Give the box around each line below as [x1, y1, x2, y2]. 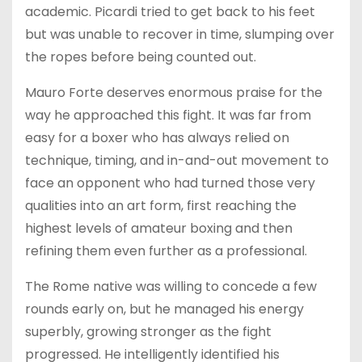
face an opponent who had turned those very [25, 173, 315, 192]
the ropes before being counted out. [25, 47, 256, 66]
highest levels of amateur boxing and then [25, 218, 293, 238]
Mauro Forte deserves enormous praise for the [25, 82, 322, 102]
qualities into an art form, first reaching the [25, 196, 297, 215]
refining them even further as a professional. [25, 241, 307, 260]
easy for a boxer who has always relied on [25, 128, 289, 147]
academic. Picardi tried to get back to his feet [25, 2, 315, 21]
